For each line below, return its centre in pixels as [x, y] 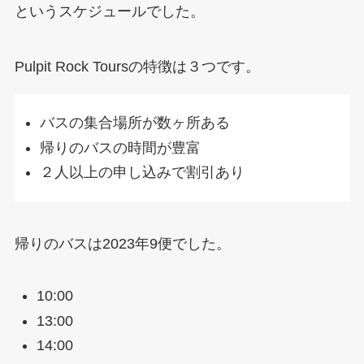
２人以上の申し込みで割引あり [143, 173]
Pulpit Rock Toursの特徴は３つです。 [137, 67]
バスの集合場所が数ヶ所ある [135, 123]
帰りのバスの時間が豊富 [121, 147]
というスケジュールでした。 [109, 12]
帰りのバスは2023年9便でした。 [122, 243]
